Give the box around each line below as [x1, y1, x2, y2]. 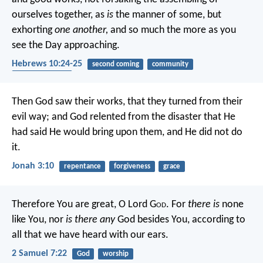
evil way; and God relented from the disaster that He [12, 112, 235, 123]
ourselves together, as [12, 9, 107, 21]
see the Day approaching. [12, 39, 120, 51]
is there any [66, 214, 115, 225]
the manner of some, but [113, 9, 221, 21]
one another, [55, 24, 108, 36]
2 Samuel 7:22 [12, 248, 67, 258]
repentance [63, 163, 101, 171]
